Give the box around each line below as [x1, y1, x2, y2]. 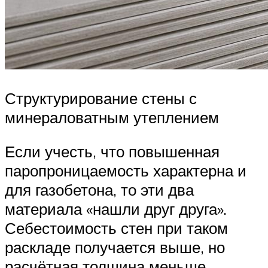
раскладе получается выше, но [5, 237, 225, 257]
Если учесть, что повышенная [5, 142, 220, 162]
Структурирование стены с [5, 88, 197, 108]
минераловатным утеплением [5, 107, 219, 127]
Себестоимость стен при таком [5, 218, 228, 238]
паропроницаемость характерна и [5, 161, 246, 181]
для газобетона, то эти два [5, 180, 194, 200]
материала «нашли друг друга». [5, 199, 227, 219]
